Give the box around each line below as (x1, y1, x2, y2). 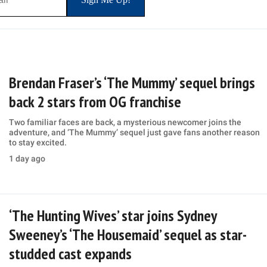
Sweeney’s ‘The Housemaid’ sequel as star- (8, 225, 247, 245)
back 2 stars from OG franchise (8, 92, 181, 112)
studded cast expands (8, 244, 132, 264)
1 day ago (8, 154, 45, 164)
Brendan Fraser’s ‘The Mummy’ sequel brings (8, 73, 255, 93)
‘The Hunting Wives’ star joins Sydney (8, 206, 216, 226)
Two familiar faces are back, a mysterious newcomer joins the (8, 117, 241, 128)
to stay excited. (8, 138, 67, 148)
